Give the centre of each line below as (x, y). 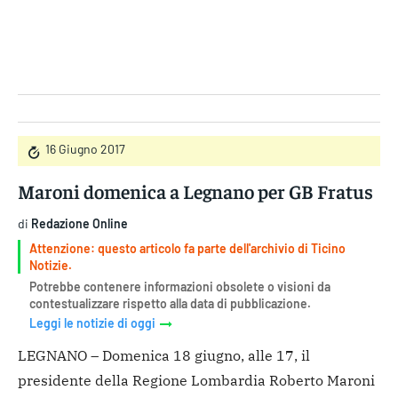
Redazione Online (80, 223)
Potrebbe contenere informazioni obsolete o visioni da (180, 286)
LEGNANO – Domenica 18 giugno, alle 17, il (164, 356)
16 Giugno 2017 (85, 149)
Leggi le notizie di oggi (92, 323)
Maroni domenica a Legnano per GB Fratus (195, 191)
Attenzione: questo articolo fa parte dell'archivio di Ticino (187, 248)
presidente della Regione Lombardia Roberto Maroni (196, 381)
